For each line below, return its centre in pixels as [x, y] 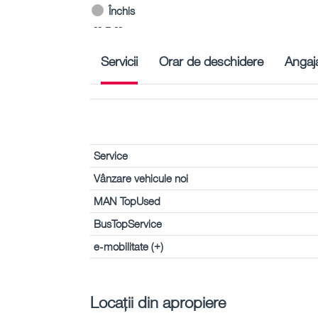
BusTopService [128, 223]
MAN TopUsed [127, 201]
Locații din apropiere [158, 302]
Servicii [119, 61]
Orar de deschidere [211, 61]
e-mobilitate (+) [128, 246]
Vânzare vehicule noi [141, 178]
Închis [122, 10]
